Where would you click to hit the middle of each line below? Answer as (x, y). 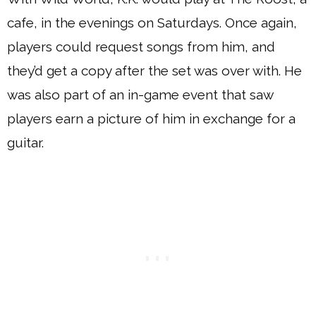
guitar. (25, 142)
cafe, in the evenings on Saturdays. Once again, (152, 23)
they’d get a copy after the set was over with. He (154, 71)
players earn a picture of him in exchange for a (151, 119)
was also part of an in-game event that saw (140, 95)
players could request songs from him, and (141, 47)
